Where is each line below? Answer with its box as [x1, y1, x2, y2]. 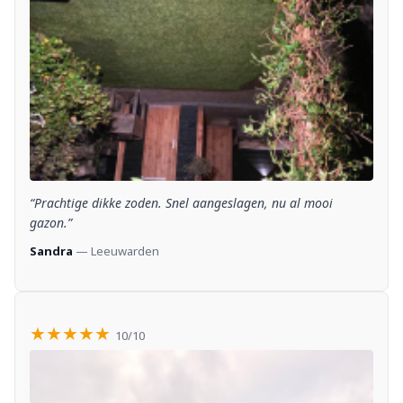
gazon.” [30, 214, 72, 232]
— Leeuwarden [73, 243, 159, 260]
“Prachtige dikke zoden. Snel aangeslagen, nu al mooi [30, 194, 333, 212]
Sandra [30, 243, 73, 260]
